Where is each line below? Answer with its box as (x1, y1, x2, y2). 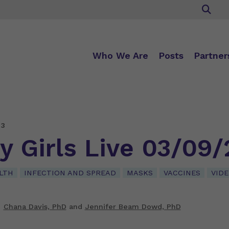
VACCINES (163, 169, 200, 177)
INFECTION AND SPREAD (24, 169, 116, 177)
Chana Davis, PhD (3, 202, 66, 211)
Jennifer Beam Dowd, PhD (84, 202, 181, 211)
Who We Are (92, 50, 148, 61)
